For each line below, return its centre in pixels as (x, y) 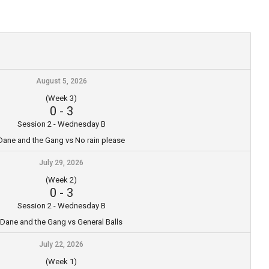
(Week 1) (61, 261)
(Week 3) (61, 98)
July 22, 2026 (61, 244)
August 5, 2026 (61, 81)
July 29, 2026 (61, 162)
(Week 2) (61, 180)
